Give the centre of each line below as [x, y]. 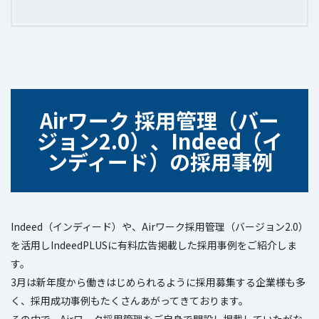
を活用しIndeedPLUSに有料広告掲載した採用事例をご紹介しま [154, 245]
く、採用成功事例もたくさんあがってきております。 [130, 300]
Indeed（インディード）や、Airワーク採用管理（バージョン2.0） [159, 226]
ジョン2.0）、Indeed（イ [159, 141]
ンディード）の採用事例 [159, 161]
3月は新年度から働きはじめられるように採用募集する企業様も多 [158, 282]
